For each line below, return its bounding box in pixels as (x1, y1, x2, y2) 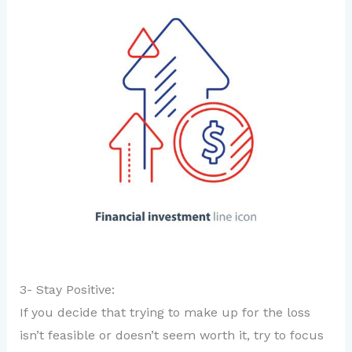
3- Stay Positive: (19, 281, 115, 297)
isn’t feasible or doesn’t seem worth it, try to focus (19, 327, 324, 343)
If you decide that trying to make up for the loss (19, 304, 310, 320)
